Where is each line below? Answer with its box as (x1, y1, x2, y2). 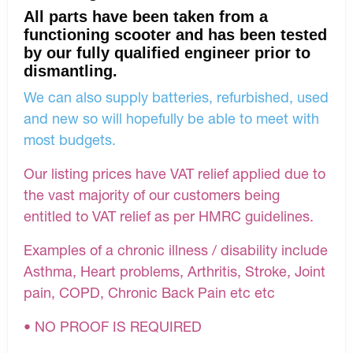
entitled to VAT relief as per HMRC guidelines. (24, 206, 314, 225)
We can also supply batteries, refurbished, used (24, 87, 329, 106)
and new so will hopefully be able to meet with (24, 109, 319, 127)
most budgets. (24, 130, 116, 148)
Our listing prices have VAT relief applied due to (24, 164, 325, 182)
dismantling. (24, 61, 117, 80)
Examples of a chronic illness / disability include (24, 240, 328, 258)
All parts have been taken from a (24, 7, 268, 25)
